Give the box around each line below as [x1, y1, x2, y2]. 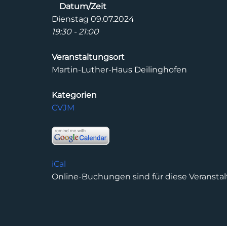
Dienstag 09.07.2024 [52, 14, 134, 24]
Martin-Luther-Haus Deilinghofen [52, 65, 187, 74]
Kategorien [52, 90, 97, 100]
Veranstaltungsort [52, 52, 125, 62]
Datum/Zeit [59, 2, 106, 11]
